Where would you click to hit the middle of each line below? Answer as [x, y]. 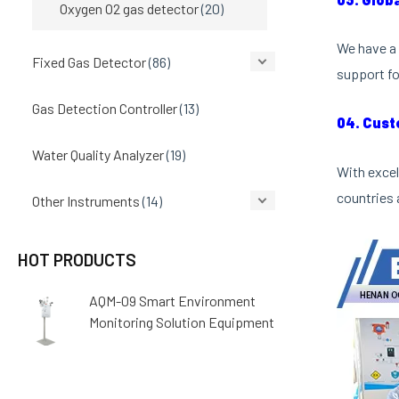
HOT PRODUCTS [77, 259]
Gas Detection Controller [105, 108]
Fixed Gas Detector [89, 61]
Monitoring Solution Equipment [182, 322]
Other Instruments [86, 200]
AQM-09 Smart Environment [172, 300]
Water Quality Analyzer [98, 154]
